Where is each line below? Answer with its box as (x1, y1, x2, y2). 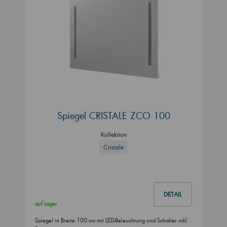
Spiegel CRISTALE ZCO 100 (57, 109, 170, 122)
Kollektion (100, 131, 127, 139)
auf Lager (35, 200, 57, 207)
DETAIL (164, 190, 182, 198)
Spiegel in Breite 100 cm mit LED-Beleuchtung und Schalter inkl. (35, 216, 188, 224)
